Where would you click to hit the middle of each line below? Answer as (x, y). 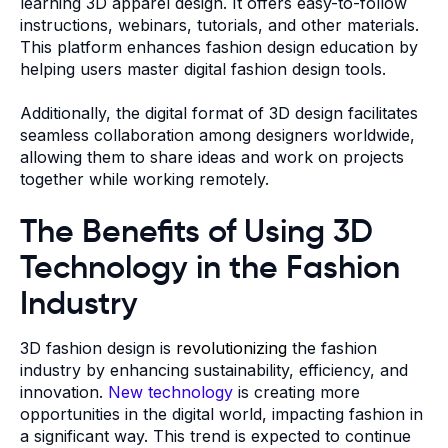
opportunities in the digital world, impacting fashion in (221, 413)
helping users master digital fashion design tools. (203, 68)
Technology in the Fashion (210, 266)
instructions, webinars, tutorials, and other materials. (219, 24)
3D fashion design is (98, 347)
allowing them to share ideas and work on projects (212, 157)
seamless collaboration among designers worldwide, (217, 135)
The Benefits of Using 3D (196, 230)
